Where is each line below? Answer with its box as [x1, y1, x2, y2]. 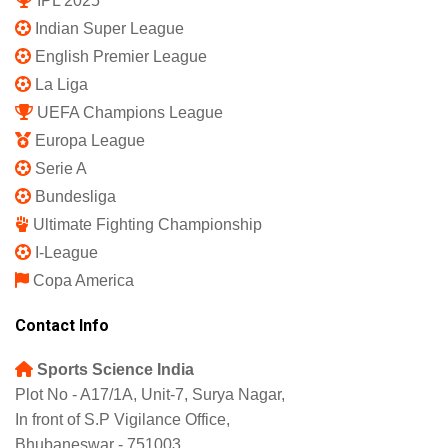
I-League [35, 243, 98, 261]
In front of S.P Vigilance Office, [15, 410, 230, 428]
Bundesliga [35, 187, 116, 205]
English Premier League [35, 47, 207, 65]
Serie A [35, 159, 87, 177]
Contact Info [15, 315, 109, 335]
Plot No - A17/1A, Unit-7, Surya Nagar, [15, 385, 285, 403]
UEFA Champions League [37, 103, 223, 121]
